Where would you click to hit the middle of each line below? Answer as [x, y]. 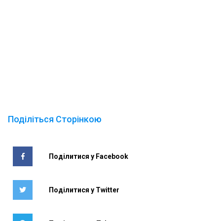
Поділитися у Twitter [84, 190]
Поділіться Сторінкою [55, 119]
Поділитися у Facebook [89, 156]
